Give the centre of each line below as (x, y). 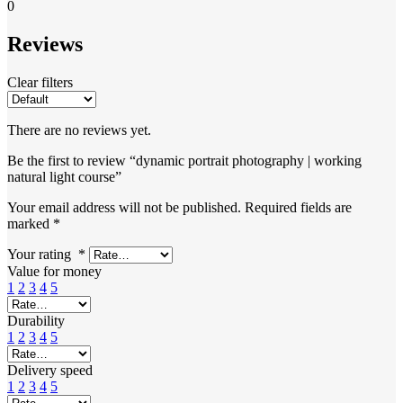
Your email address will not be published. (124, 207)
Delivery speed (50, 370)
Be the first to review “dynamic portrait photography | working (184, 160)
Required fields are (298, 207)
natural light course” (64, 176)
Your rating (43, 254)
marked (30, 223)
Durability (36, 320)
